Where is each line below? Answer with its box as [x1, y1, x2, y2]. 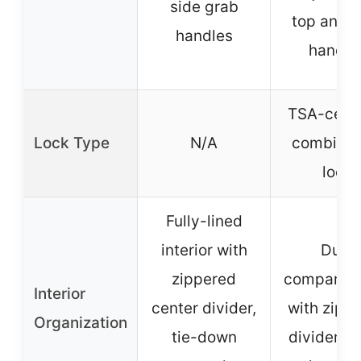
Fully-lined [165, 212, 243, 230]
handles [175, 27, 233, 45]
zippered [172, 270, 236, 288]
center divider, [151, 299, 256, 317]
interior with [160, 241, 247, 259]
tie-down [171, 328, 237, 346]
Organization [34, 313, 127, 332]
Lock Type [34, 134, 110, 152]
